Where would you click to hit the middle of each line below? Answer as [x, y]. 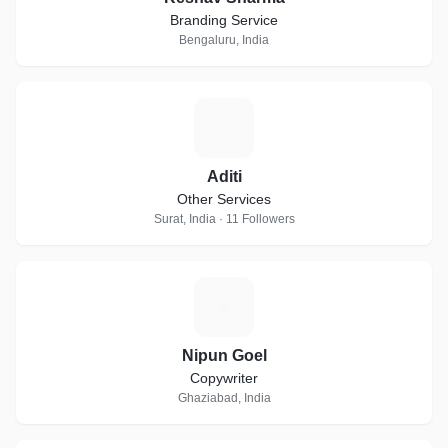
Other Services [224, 199]
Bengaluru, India [224, 40]
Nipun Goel [224, 355]
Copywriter [224, 378]
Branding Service [224, 20]
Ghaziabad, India [224, 398]
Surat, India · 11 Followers [224, 219]
